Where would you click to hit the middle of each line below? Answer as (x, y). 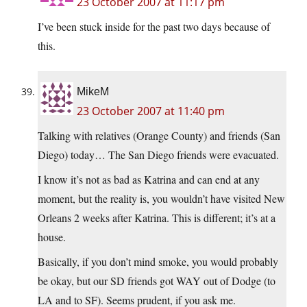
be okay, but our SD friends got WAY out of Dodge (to (157, 281)
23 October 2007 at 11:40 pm (151, 111)
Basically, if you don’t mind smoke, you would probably (158, 262)
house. (52, 237)
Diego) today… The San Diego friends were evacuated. (158, 155)
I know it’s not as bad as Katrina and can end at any (149, 180)
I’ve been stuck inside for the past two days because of (154, 27)
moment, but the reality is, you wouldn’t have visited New (161, 199)
